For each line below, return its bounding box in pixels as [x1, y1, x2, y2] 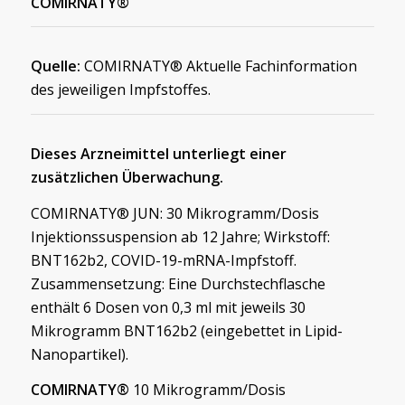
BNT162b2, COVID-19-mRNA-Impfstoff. [30, 250, 297, 270]
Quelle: [30, 56, 80, 77]
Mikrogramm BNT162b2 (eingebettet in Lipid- [30, 320, 343, 341]
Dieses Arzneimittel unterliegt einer [30, 144, 287, 165]
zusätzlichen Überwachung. [30, 167, 223, 188]
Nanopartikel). [30, 344, 128, 364]
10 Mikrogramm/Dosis [128, 380, 286, 400]
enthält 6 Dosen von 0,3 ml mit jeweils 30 [30, 297, 306, 317]
